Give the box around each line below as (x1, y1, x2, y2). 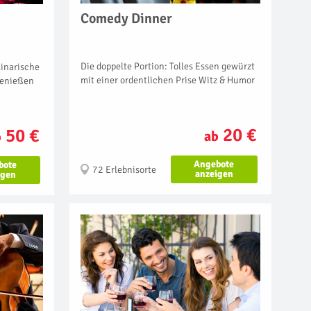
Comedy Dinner (81, 10, 172, 28)
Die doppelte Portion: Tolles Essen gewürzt (81, 60, 255, 73)
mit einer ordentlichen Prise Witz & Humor (81, 74, 255, 87)
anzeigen (194, 168, 233, 180)
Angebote (194, 158, 235, 171)
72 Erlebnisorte (92, 164, 156, 176)
